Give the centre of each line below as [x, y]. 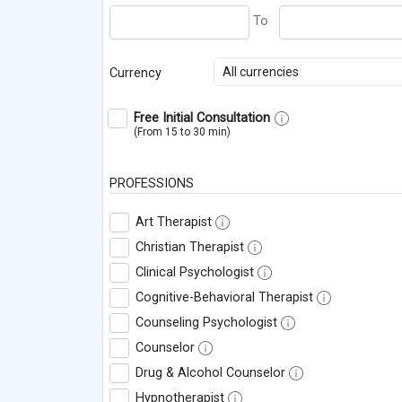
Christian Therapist [190, 248]
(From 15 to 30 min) [182, 132]
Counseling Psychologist [206, 323]
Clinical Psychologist [195, 273]
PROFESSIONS [152, 184]
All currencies [261, 72]
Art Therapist [174, 223]
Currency [135, 74]
